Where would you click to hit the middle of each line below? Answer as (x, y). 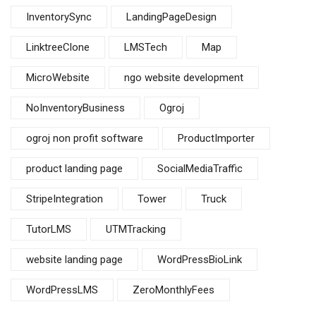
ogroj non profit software (85, 138)
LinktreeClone (58, 47)
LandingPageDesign (171, 17)
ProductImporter (216, 138)
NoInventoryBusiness (75, 108)
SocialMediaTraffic (200, 169)
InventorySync (59, 17)
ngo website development (184, 78)
